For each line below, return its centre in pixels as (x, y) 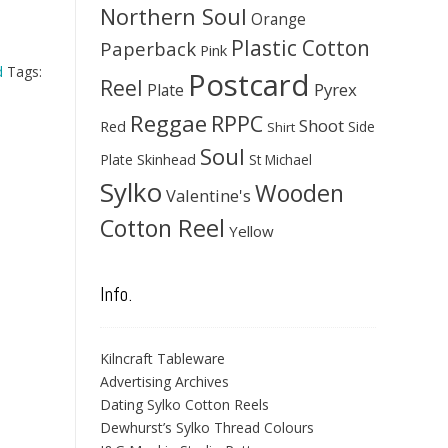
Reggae (168, 123)
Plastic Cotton (300, 48)
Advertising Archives (164, 381)
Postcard (249, 85)
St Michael (280, 159)
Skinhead (166, 159)
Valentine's (208, 195)
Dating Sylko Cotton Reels (184, 404)
